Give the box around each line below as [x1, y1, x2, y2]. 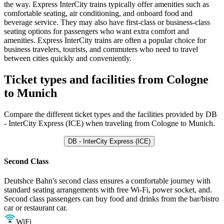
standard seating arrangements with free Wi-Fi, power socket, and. [4, 185, 212, 194]
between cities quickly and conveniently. [4, 53, 131, 62]
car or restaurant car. [4, 203, 67, 212]
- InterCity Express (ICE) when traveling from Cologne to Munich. [4, 118, 215, 127]
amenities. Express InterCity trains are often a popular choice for [4, 35, 206, 44]
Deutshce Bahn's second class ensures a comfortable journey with [4, 176, 210, 185]
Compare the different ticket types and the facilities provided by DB [4, 109, 217, 118]
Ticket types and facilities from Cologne [4, 72, 208, 86]
